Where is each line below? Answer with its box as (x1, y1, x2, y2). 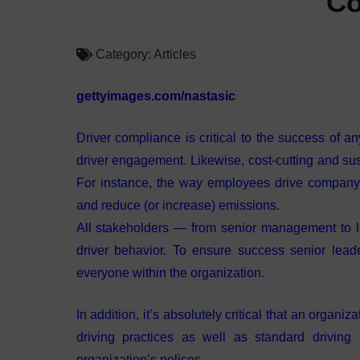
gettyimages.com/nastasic (76, 89, 235, 103)
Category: (96, 47, 154, 61)
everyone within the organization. (76, 266, 264, 280)
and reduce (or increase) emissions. (76, 198, 283, 212)
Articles (153, 47, 197, 61)
